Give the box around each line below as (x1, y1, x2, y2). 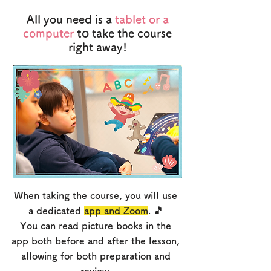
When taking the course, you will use (14, 191, 177, 200)
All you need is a (26, 13, 115, 25)
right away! (68, 41, 127, 53)
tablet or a (114, 13, 169, 25)
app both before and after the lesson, (11, 236, 180, 246)
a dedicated (28, 206, 84, 215)
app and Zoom (83, 206, 148, 215)
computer (23, 27, 74, 39)
